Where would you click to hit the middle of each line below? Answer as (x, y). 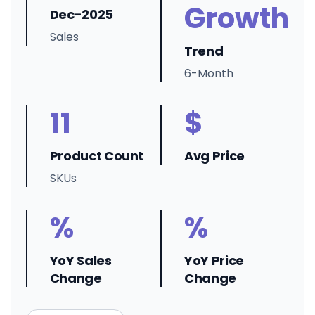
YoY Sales (81, 261)
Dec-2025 (81, 14)
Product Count (97, 156)
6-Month (209, 73)
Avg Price (214, 156)
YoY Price (214, 261)
